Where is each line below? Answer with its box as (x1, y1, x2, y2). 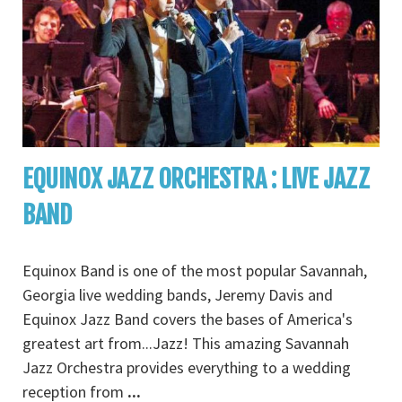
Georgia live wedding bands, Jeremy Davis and (22, 284, 333, 305)
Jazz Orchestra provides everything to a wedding (22, 357, 351, 378)
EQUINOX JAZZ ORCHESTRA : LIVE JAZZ (22, 163, 370, 195)
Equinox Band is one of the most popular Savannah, (22, 260, 367, 281)
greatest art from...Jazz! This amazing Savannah (22, 333, 349, 354)
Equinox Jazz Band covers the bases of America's (22, 309, 353, 329)
